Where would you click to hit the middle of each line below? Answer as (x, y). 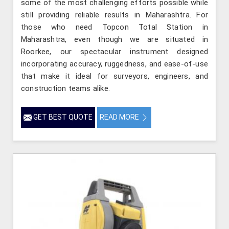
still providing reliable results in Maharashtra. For (114, 15)
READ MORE (120, 117)
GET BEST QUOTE (62, 117)
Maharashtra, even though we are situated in (114, 40)
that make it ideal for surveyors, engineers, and (114, 76)
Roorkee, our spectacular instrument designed (114, 52)
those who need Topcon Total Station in (114, 27)
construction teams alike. (65, 89)
